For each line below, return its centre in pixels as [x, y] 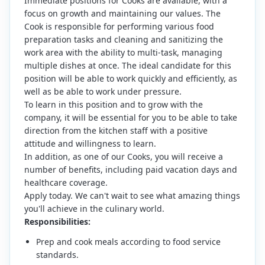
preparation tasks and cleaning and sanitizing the [124, 39]
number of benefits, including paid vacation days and [131, 169]
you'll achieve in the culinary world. [94, 209]
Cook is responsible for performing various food [119, 26]
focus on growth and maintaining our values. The [122, 13]
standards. [57, 255]
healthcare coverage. [66, 182]
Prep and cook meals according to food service [128, 242]
